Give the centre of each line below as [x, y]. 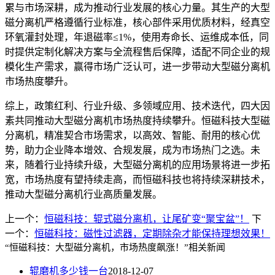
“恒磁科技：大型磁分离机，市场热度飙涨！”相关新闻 [115, 247]
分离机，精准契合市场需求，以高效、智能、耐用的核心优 [133, 135]
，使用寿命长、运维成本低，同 [200, 37]
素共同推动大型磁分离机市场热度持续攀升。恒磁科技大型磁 [137, 120]
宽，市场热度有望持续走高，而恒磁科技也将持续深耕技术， [137, 179]
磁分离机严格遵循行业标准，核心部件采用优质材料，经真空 [137, 22]
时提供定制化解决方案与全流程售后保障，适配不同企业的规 [137, 52]
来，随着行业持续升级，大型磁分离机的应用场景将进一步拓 [137, 165]
